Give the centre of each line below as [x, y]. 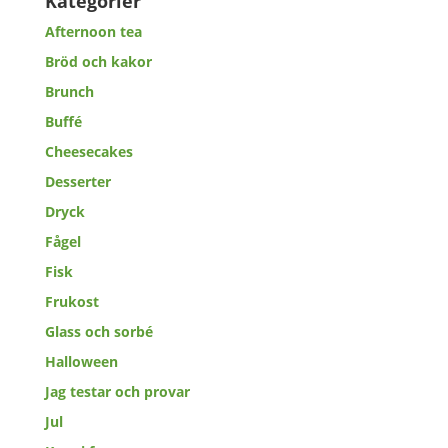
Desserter [77, 181]
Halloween [81, 361]
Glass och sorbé [98, 331]
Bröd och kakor [98, 61]
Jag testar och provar [117, 391]
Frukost [71, 301]
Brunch [69, 91]
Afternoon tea [93, 31]
